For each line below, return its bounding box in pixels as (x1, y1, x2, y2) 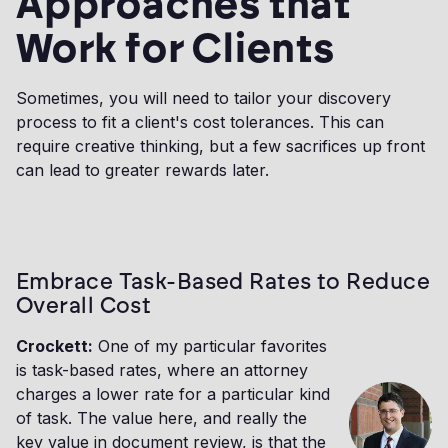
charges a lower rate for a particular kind (16, 384, 330, 405)
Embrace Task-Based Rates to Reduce (16, 268, 430, 296)
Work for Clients (16, 24, 335, 73)
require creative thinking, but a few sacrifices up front (16, 136, 425, 157)
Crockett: (16, 336, 93, 357)
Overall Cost (16, 292, 152, 320)
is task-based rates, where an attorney (16, 360, 308, 381)
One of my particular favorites (93, 336, 327, 357)
